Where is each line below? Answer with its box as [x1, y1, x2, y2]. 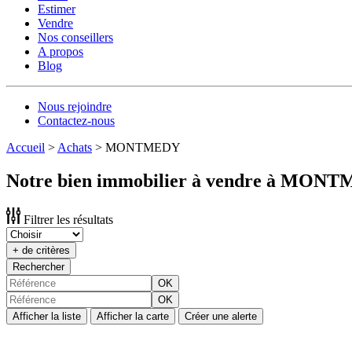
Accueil [6, 141, 45, 154]
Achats [57, 141, 92, 154]
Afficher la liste [13, 310, 81, 322]
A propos [38, 45, 83, 58]
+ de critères [13, 244, 70, 256]
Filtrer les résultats [20, 212, 114, 226]
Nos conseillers [38, 31, 113, 44]
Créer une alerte [185, 310, 257, 322]
